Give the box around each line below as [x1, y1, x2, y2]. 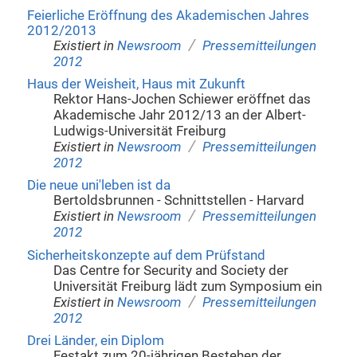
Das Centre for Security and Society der [53, 262, 289, 278]
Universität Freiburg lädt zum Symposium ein [53, 278, 323, 294]
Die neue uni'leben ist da [26, 178, 171, 194]
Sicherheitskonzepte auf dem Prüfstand [26, 247, 265, 263]
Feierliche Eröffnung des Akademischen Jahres [26, 7, 309, 23]
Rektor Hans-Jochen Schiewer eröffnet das [53, 92, 312, 108]
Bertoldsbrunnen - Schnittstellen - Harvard [53, 193, 305, 209]
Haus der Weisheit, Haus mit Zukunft [26, 76, 245, 92]
